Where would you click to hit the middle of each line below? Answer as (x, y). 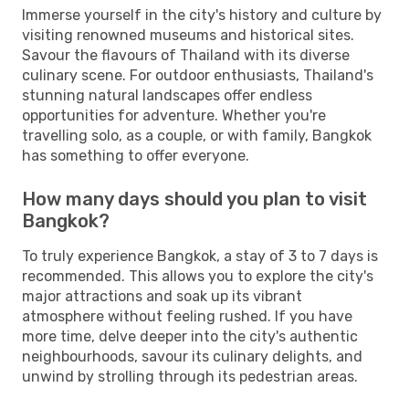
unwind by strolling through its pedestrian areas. (190, 376)
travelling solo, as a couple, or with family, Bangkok (197, 135)
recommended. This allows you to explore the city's (198, 276)
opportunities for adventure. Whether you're (174, 115)
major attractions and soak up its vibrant (162, 296)
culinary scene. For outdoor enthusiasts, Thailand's (198, 75)
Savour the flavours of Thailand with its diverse (186, 55)
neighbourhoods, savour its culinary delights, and (192, 356)
